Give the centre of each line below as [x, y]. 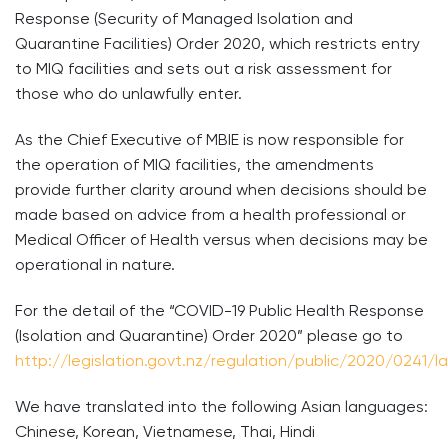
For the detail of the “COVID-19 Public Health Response [219, 310]
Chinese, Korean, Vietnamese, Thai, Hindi [165, 431]
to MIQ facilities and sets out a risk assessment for [203, 69]
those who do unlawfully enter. [128, 94]
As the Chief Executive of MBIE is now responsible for [209, 139]
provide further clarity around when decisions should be [221, 189]
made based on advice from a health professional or [210, 214]
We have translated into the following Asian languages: [221, 406]
